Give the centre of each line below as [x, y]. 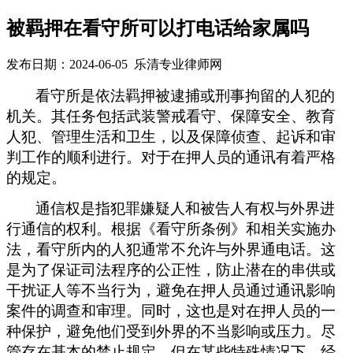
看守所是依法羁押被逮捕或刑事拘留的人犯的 [185, 95]
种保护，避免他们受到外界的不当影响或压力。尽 [171, 331]
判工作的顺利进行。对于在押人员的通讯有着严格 [171, 157]
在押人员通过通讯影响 [261, 290]
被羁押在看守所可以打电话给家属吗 [158, 28]
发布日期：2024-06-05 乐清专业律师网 [114, 64]
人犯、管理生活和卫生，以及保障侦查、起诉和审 [171, 136]
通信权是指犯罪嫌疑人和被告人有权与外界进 [185, 208]
